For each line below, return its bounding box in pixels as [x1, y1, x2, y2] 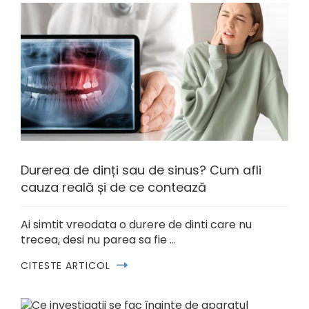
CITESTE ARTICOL [21, 259, 110, 273]
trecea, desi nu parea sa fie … [21, 232, 176, 248]
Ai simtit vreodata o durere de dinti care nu [21, 217, 252, 233]
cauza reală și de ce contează [21, 179, 206, 197]
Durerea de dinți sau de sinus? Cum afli [21, 161, 261, 179]
